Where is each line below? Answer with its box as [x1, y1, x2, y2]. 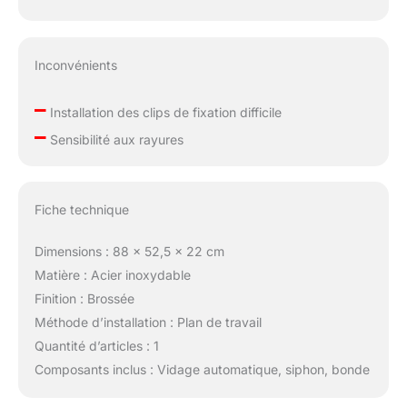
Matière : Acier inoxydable [34, 267, 191, 283]
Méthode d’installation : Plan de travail [34, 314, 262, 331]
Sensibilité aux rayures [45, 131, 184, 147]
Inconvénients [34, 56, 117, 73]
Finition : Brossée [34, 291, 134, 307]
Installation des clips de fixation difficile [45, 104, 282, 120]
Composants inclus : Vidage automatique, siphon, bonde [34, 362, 370, 378]
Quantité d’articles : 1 [34, 338, 159, 354]
